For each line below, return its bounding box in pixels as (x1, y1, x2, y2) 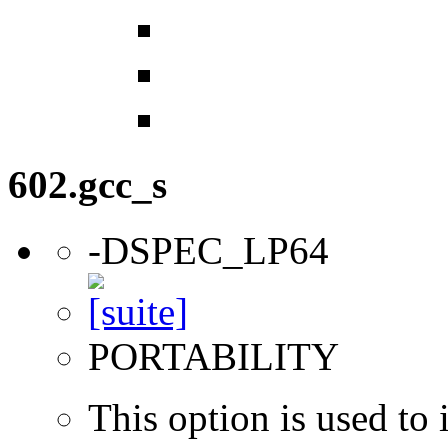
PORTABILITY (88, 335, 339, 379)
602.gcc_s (8, 163, 167, 207)
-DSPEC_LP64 (88, 229, 329, 273)
